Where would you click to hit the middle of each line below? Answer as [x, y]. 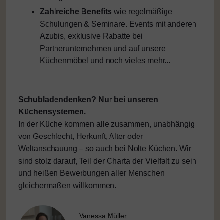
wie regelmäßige [142, 12]
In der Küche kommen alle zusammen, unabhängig [107, 124]
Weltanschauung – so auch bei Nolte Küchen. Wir [105, 149]
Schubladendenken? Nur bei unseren [88, 100]
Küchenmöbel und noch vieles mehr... [105, 61]
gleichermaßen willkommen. [67, 186]
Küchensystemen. [52, 112]
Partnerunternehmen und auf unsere [102, 49]
